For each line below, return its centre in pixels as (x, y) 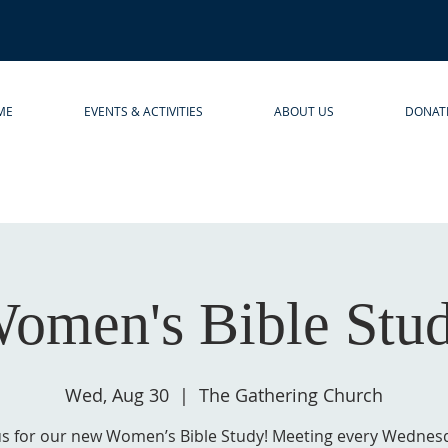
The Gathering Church (291, 395)
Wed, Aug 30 (117, 395)
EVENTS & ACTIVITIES (143, 111)
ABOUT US (303, 111)
